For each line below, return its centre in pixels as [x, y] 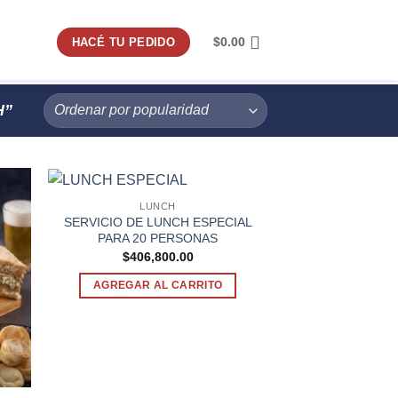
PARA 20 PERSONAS [158, 239]
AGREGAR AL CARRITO [158, 286]
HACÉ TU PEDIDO [123, 42]
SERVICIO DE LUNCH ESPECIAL [158, 223]
